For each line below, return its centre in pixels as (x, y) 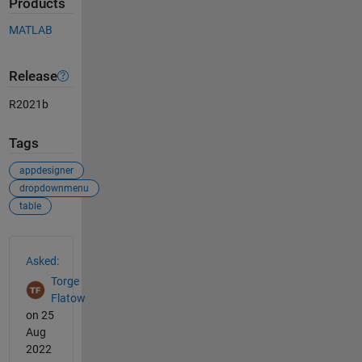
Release (33, 76)
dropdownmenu (54, 189)
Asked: (42, 261)
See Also (41, 245)
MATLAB (30, 30)
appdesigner (46, 171)
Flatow (68, 298)
